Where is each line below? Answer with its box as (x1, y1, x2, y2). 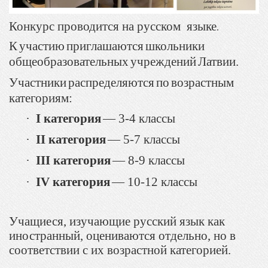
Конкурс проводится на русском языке (9, 19, 217, 33)
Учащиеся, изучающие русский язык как (9, 214, 225, 229)
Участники (9, 75, 66, 90)
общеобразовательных (9, 54, 129, 69)
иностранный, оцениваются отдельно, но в (9, 229, 236, 243)
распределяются (68, 75, 154, 90)
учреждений (130, 54, 196, 69)
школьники (145, 39, 205, 54)
